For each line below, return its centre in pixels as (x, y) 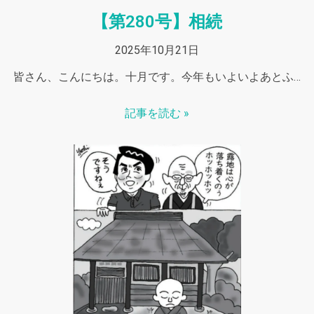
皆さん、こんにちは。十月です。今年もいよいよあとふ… (157, 76)
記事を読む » (157, 113)
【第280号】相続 (157, 21)
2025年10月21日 (157, 50)
